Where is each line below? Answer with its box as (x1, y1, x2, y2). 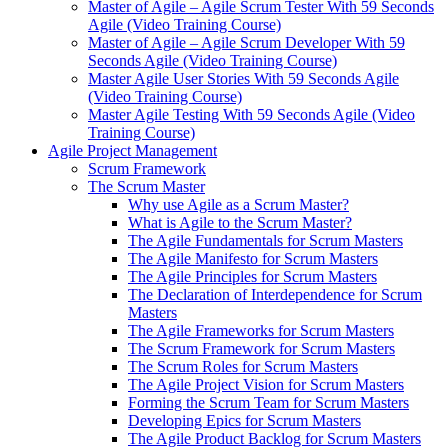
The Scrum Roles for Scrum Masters (128, 358, 358, 375)
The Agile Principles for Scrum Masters (128, 268, 377, 285)
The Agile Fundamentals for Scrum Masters (128, 232, 403, 249)
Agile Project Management (48, 142, 217, 159)
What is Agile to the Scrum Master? (128, 214, 352, 231)
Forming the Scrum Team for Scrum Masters (128, 394, 409, 411)
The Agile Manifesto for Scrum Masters (128, 250, 378, 267)
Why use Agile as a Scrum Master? (128, 196, 349, 213)
